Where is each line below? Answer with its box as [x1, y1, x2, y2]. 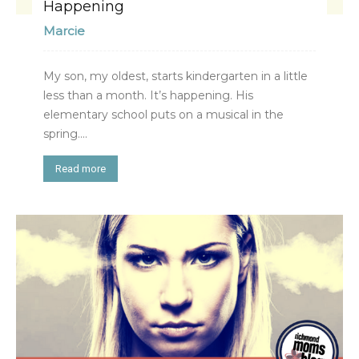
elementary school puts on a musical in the [43, 107, 284, 122]
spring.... [43, 126, 87, 141]
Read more [55, 162, 106, 175]
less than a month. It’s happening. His [43, 87, 253, 103]
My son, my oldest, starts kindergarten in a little [43, 68, 308, 83]
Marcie [43, 22, 85, 38]
